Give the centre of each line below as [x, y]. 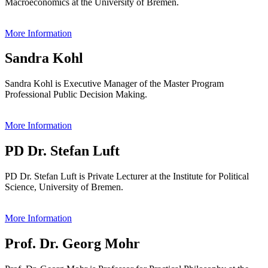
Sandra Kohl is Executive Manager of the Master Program [114, 84]
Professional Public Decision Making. [76, 95]
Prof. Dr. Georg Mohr [72, 244]
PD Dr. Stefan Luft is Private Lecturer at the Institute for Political [127, 176]
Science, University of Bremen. [64, 187]
